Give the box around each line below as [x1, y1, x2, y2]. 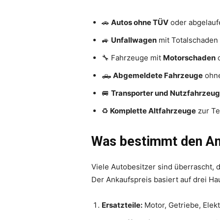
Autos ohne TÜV [111, 17, 168, 27]
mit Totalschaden [157, 35, 218, 45]
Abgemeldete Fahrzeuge [113, 70, 203, 80]
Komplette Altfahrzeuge [110, 106, 196, 115]
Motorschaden [163, 53, 216, 62]
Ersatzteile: [102, 200, 142, 210]
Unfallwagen [111, 35, 157, 45]
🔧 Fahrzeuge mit [102, 53, 163, 62]
